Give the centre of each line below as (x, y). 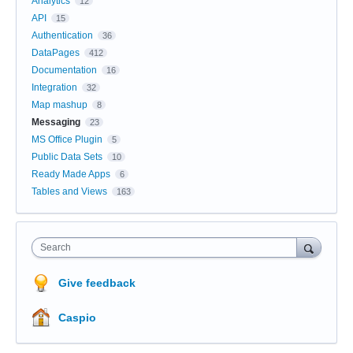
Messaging (56, 122)
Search (56, 247)
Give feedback (97, 282)
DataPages (56, 52)
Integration (54, 87)
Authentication (62, 35)
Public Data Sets (67, 156)
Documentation (64, 70)
